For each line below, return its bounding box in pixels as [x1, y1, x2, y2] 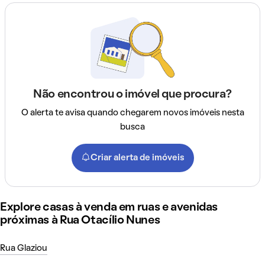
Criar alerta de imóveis [90, 153, 185, 162]
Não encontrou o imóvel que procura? [33, 89, 232, 100]
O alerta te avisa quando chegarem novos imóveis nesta [21, 108, 244, 117]
